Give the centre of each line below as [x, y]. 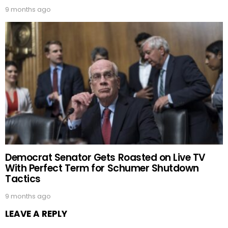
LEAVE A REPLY [36, 213]
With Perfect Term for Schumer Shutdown [102, 168]
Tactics [23, 179]
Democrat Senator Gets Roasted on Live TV [105, 157]
